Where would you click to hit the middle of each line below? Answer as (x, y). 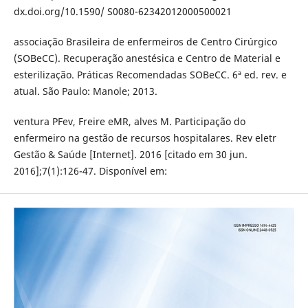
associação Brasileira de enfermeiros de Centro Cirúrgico (145, 42)
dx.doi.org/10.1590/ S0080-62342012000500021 (122, 12)
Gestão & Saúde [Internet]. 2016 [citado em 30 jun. (130, 155)
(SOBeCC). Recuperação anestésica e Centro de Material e (147, 58)
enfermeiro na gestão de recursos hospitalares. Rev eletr (145, 138)
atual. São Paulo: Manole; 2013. (85, 91)
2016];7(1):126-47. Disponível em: (90, 171)
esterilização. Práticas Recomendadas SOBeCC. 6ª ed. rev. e (150, 75)
